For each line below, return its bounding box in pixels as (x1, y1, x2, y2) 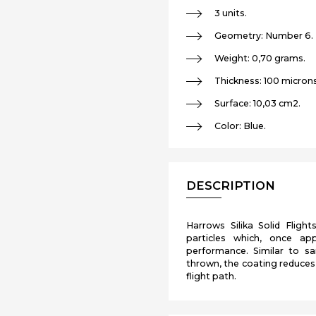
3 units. (214, 8, 247, 18)
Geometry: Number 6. (214, 30, 313, 41)
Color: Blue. (214, 121, 266, 131)
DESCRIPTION (186, 178, 275, 193)
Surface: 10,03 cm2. (214, 98, 300, 109)
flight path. (186, 271, 236, 281)
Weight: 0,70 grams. (214, 53, 305, 63)
